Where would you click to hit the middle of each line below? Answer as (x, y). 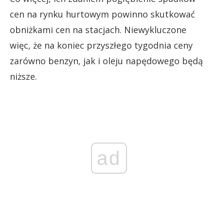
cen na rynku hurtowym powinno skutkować (102, 14)
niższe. (23, 77)
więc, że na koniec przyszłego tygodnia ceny (101, 45)
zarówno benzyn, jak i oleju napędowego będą (106, 61)
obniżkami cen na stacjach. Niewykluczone (98, 30)
